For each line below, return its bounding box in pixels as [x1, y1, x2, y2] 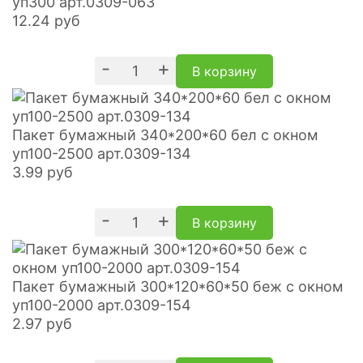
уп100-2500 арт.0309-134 [12, 144, 191, 162]
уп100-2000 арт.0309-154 [12, 296, 191, 314]
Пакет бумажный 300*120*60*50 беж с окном [12, 277, 344, 295]
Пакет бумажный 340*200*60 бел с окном [12, 126, 318, 143]
